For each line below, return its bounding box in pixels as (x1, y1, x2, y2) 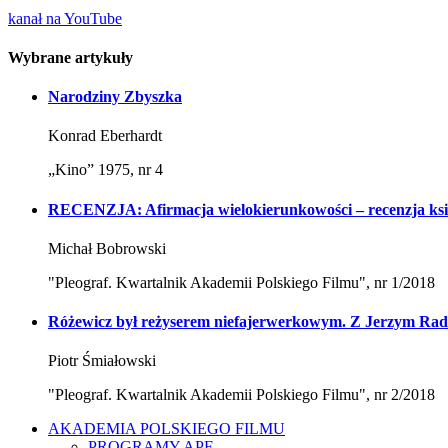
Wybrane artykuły (8, 48, 133, 66)
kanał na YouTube (8, 9, 122, 27)
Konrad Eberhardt (48, 127, 162, 145)
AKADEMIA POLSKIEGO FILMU (48, 420, 285, 438)
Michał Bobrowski (48, 239, 166, 257)
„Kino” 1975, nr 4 (48, 161, 163, 179)
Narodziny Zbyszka (48, 88, 182, 106)
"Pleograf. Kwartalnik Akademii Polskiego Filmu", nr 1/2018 (48, 273, 435, 291)
